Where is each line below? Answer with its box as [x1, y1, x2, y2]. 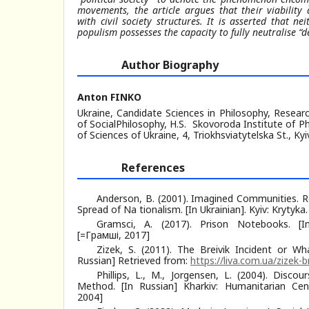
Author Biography [121, 57, 219, 72]
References [121, 159, 185, 175]
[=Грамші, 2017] [77, 228, 150, 241]
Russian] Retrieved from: [77, 253, 190, 267]
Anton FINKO [77, 90, 141, 103]
